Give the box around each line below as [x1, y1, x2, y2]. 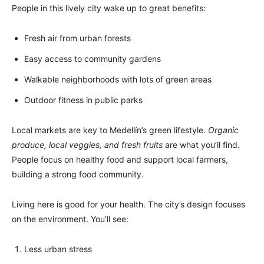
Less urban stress [24, 244, 92, 255]
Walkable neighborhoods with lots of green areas [24, 74, 212, 85]
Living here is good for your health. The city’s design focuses [12, 199, 245, 210]
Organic [208, 125, 239, 136]
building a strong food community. [12, 169, 144, 180]
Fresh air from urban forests [24, 33, 131, 44]
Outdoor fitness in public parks [24, 95, 143, 105]
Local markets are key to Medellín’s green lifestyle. [12, 125, 208, 136]
